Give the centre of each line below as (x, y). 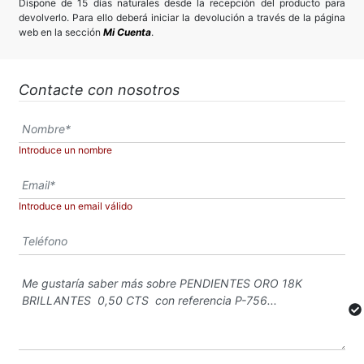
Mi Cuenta (127, 32)
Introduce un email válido (76, 206)
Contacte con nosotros (99, 90)
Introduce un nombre (65, 150)
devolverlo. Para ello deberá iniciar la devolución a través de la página (182, 18)
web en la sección (61, 32)
